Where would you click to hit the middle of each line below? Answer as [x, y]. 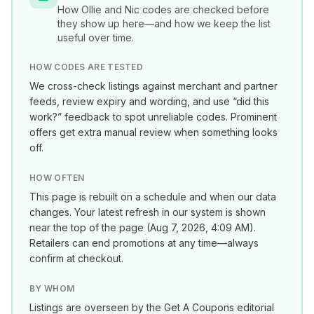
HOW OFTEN [57, 178]
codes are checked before [204, 9]
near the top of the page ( [90, 227]
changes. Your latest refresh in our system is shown [148, 212]
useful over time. [96, 37]
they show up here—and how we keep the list [164, 23]
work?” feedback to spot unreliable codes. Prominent [153, 117]
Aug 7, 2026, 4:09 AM [200, 227]
